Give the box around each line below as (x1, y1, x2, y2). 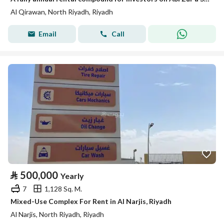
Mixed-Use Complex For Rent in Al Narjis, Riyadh (10, 197, 171, 205)
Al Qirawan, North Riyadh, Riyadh (10, 7, 113, 16)
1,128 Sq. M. (44, 184, 82, 193)
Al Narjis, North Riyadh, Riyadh (10, 210, 104, 218)
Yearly (60, 171, 84, 180)
